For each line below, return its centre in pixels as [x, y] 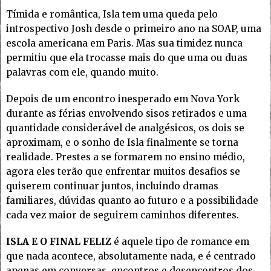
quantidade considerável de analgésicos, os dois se [125, 128]
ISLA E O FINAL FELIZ [59, 242]
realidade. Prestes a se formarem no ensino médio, [126, 157]
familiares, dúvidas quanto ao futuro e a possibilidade [132, 201]
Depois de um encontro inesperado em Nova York [123, 99]
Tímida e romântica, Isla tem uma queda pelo [112, 15]
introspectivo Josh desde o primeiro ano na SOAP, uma [134, 29]
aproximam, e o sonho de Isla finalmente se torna [122, 143]
